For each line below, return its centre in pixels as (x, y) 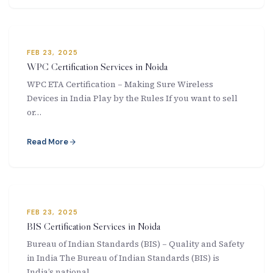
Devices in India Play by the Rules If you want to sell (132, 99)
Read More (47, 142)
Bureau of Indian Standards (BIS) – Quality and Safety (135, 244)
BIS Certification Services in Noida (93, 226)
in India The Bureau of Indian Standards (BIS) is (123, 258)
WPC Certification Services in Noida (97, 66)
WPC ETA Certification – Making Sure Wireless (120, 85)
